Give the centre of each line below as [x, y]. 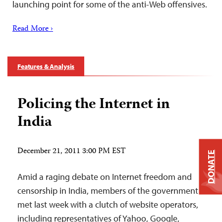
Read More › [33, 29]
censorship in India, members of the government [108, 191]
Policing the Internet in [94, 105]
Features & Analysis [46, 66]
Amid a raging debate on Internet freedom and [105, 177]
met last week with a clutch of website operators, [108, 204]
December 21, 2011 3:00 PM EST [72, 152]
